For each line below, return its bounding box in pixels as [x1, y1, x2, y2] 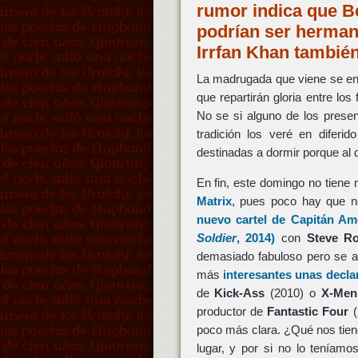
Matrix [196, 194, 232, 209]
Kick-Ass [214, 286, 265, 300]
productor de [196, 304, 268, 319]
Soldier [196, 231, 237, 245]
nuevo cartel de [196, 213, 291, 227]
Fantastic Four [267, 304, 349, 319]
